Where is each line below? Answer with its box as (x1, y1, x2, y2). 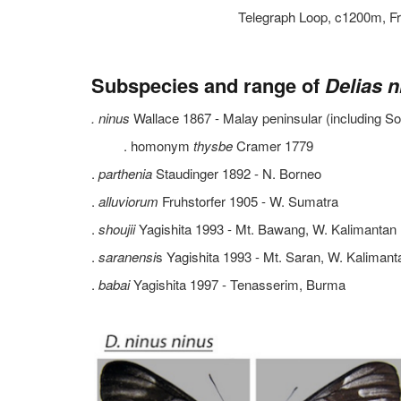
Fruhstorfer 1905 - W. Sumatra (162, 192, 338, 210)
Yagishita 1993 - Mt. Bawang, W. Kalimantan (139, 219, 397, 238)
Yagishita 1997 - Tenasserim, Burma (133, 275, 346, 294)
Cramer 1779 (236, 136, 313, 155)
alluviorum (98, 192, 162, 210)
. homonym (91, 136, 193, 155)
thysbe (193, 136, 236, 155)
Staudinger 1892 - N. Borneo (156, 164, 321, 183)
